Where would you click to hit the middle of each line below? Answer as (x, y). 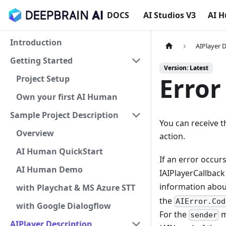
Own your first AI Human (67, 97)
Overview (35, 133)
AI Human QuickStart (60, 151)
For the (174, 214)
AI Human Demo (49, 169)
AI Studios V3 (169, 15)
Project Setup (43, 79)
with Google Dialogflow (64, 206)
